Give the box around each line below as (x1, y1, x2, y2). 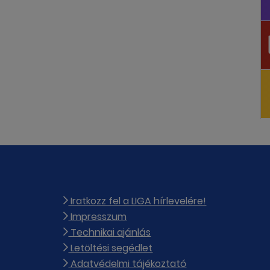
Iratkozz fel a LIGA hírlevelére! (68, 194, 207, 209)
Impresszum (68, 210, 127, 224)
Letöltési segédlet (68, 241, 153, 256)
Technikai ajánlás (68, 225, 151, 240)
